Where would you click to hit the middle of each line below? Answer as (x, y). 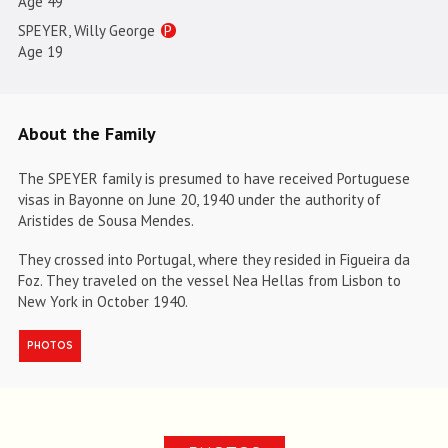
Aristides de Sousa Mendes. (105, 221)
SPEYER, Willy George (88, 31)
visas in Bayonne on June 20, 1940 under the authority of (199, 200)
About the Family (86, 134)
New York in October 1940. (102, 302)
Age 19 (40, 52)
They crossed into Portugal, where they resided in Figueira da (213, 260)
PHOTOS (49, 346)
